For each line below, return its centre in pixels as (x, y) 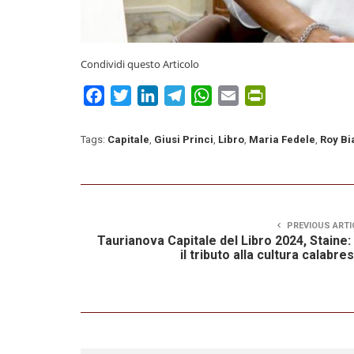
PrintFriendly (304, 95)
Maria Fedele (282, 139)
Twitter (152, 95)
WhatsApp (243, 95)
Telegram (213, 95)
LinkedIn (183, 95)
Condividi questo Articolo (140, 64)
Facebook (133, 95)
